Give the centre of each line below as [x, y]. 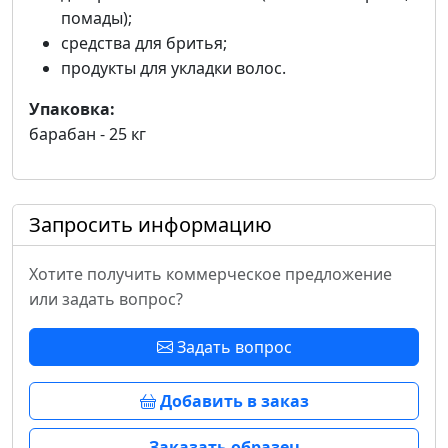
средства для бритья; [144, 43]
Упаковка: [72, 109]
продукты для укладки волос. [173, 68]
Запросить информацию [150, 225]
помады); [96, 18]
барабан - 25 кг [87, 134]
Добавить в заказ [232, 401]
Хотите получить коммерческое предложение [210, 274]
